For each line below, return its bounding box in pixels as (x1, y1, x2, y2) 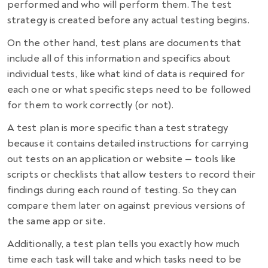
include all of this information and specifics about (7, 52, 231, 65)
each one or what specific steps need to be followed (7, 83, 251, 96)
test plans (100, 36, 147, 50)
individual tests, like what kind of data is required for (7, 68, 245, 81)
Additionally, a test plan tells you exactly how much (7, 237, 240, 251)
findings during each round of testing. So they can (7, 184, 237, 197)
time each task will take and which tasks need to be (7, 253, 242, 266)
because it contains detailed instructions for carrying (7, 137, 248, 150)
